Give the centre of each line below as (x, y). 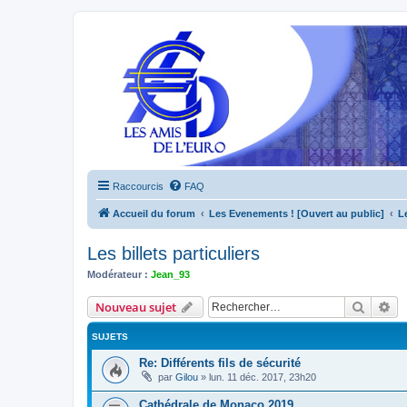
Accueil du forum (154, 213)
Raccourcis (138, 186)
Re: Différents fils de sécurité (220, 362)
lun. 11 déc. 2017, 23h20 (263, 377)
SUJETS (110, 336)
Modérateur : (118, 274)
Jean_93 (170, 274)
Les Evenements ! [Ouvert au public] (297, 213)
